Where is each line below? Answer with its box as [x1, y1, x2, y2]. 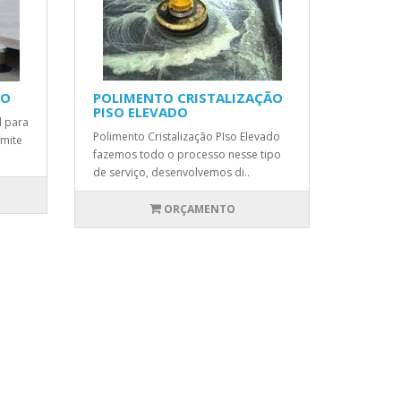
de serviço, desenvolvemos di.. [93, 165, 251, 180]
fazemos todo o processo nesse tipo [93, 147, 282, 162]
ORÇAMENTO [163, 201, 235, 217]
